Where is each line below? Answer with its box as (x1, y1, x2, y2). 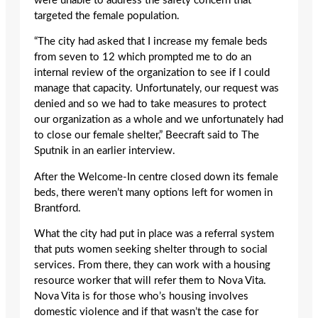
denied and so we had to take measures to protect (34, 99, 266, 110)
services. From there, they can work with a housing (34, 260, 270, 271)
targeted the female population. (34, 10, 182, 21)
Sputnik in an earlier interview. (34, 146, 178, 157)
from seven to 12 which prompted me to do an (34, 52, 251, 63)
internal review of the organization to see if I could (34, 67, 270, 79)
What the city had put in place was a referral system (34, 229, 274, 240)
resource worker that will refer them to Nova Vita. (34, 275, 266, 287)
